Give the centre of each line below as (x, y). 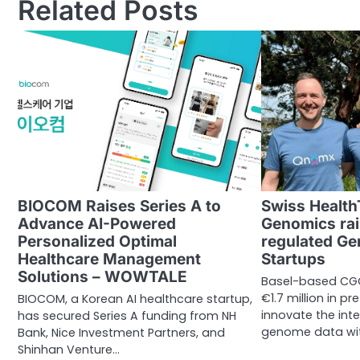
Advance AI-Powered (97, 223)
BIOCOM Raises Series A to (119, 206)
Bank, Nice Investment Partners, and (121, 332)
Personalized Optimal (97, 241)
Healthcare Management (109, 259)
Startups (294, 259)
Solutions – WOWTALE (102, 276)
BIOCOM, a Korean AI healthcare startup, (135, 299)
